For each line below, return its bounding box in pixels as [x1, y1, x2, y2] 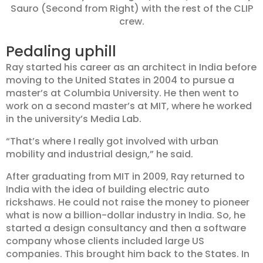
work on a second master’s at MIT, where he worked [6, 99, 252, 113]
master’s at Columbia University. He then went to [6, 86, 239, 100]
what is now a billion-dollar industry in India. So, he [6, 208, 245, 222]
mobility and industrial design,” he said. [6, 147, 193, 161]
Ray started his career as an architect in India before [6, 60, 257, 74]
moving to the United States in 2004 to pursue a [6, 73, 234, 87]
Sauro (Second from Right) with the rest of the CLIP [10, 1, 253, 15]
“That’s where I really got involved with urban [6, 134, 218, 148]
